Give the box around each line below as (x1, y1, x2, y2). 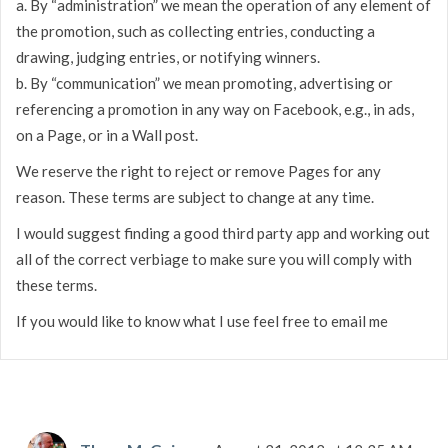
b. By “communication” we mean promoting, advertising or (16, 73, 393, 92)
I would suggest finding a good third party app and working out (16, 223, 430, 242)
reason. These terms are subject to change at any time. (16, 187, 374, 206)
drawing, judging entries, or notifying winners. (16, 47, 320, 66)
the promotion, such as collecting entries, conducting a (16, 21, 375, 40)
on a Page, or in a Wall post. (16, 125, 198, 144)
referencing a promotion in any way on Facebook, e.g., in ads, (16, 99, 414, 118)
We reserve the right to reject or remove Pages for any (16, 161, 381, 180)
